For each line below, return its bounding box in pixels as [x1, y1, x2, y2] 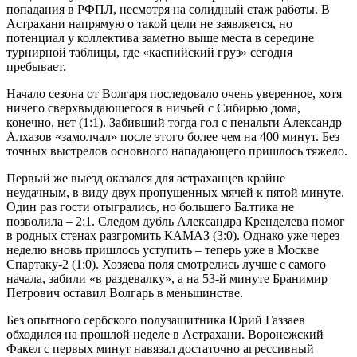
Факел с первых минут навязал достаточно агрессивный [6, 341, 314, 355]
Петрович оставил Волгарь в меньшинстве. [6, 285, 243, 300]
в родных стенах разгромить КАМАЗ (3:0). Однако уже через [6, 228, 339, 242]
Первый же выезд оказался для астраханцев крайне [6, 171, 285, 185]
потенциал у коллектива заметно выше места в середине [6, 30, 314, 45]
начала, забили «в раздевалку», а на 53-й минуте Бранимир [6, 271, 328, 285]
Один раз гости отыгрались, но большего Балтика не [6, 199, 294, 214]
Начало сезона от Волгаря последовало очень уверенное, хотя [6, 86, 342, 100]
